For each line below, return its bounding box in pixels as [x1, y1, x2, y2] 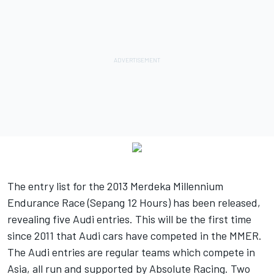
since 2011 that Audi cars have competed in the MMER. [7, 228, 262, 242]
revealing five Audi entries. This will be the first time [7, 212, 251, 226]
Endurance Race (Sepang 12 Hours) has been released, [7, 195, 261, 209]
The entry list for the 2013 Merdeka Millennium [7, 179, 223, 193]
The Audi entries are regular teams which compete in [7, 245, 255, 259]
